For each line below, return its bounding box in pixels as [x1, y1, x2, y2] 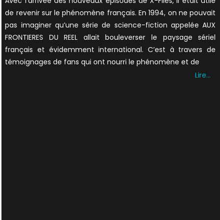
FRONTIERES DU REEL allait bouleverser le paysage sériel [5, 32, 216, 43]
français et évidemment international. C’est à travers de [5, 45, 216, 55]
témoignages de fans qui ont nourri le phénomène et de [5, 57, 200, 67]
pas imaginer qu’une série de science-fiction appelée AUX [5, 20, 216, 30]
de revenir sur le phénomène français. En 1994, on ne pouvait [5, 8, 216, 18]
